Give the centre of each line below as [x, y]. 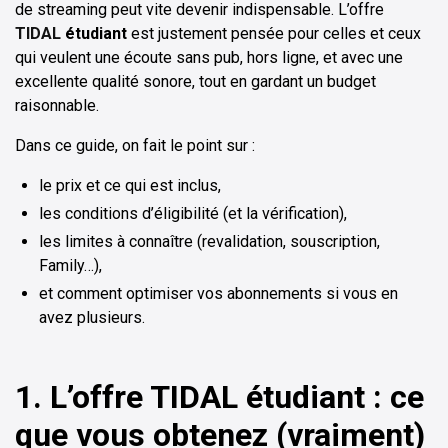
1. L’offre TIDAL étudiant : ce [219, 397]
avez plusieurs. [92, 318]
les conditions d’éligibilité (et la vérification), [193, 214]
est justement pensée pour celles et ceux [274, 34]
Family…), [70, 266]
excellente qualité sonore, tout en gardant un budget [195, 82]
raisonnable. [57, 106]
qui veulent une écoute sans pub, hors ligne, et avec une [209, 58]
